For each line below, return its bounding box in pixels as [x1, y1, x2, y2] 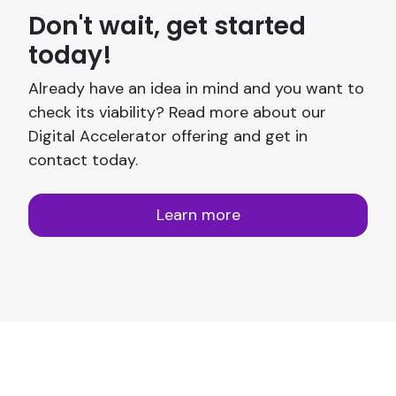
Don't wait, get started [28, 8, 306, 43]
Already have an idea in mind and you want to [28, 77, 364, 99]
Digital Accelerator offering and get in [28, 125, 308, 147]
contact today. [28, 148, 138, 171]
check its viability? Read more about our [28, 101, 326, 123]
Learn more [156, 203, 240, 225]
